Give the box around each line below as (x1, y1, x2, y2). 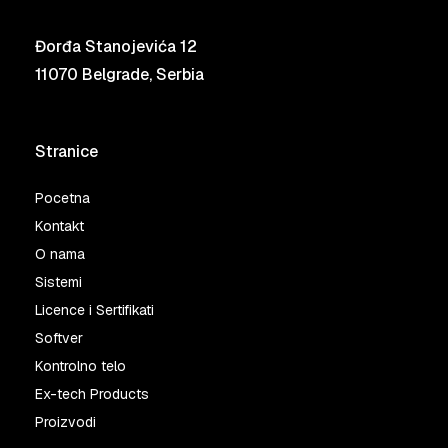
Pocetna (35, 189, 90, 207)
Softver (35, 329, 83, 347)
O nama (35, 245, 85, 263)
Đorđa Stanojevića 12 (35, 36, 197, 57)
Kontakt (35, 217, 84, 235)
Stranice (35, 141, 98, 162)
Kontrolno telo (35, 357, 126, 375)
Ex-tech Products (35, 385, 149, 403)
